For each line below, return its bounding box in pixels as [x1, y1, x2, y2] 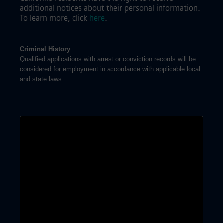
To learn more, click [20, 13, 89, 23]
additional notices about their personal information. [20, 3, 200, 13]
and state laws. [20, 75, 64, 83]
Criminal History [20, 45, 70, 53]
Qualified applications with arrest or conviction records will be [20, 55, 196, 63]
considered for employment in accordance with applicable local [20, 65, 200, 73]
